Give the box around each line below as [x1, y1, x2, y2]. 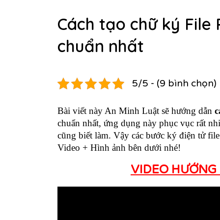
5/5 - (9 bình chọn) [132, 78, 217, 89]
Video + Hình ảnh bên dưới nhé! [57, 142, 183, 153]
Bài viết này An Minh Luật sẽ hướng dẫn [57, 106, 215, 116]
